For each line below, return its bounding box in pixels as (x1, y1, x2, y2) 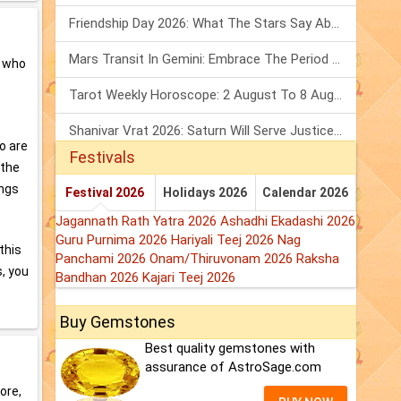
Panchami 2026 (55, 251, 149, 268)
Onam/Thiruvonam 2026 (149, 251, 296, 268)
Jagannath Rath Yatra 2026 (55, 213, 220, 230)
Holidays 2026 (163, 185, 248, 200)
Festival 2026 (65, 185, 145, 200)
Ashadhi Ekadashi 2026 (220, 213, 355, 230)
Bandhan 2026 (55, 269, 142, 286)
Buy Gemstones (60, 312, 175, 332)
